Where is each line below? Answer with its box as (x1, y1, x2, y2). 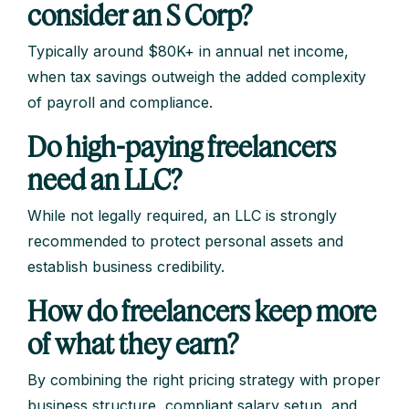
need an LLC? (27, 163, 182, 196)
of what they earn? (27, 327, 238, 361)
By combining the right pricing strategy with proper (27, 371, 381, 390)
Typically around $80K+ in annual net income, (27, 42, 349, 61)
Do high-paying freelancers (27, 130, 336, 163)
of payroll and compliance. (27, 93, 213, 112)
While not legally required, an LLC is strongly (27, 206, 337, 225)
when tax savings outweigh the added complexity (27, 68, 366, 87)
